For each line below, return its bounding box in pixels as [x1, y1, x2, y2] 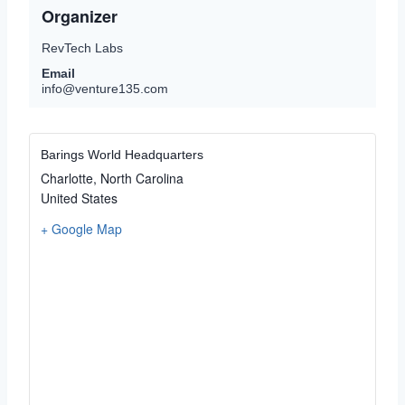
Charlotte [41, 169, 93, 187]
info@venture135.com [42, 81, 168, 96]
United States [41, 189, 118, 207]
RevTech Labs [42, 41, 123, 55]
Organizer [42, 5, 118, 28]
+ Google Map [41, 220, 122, 238]
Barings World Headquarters [41, 147, 203, 162]
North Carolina [100, 169, 184, 187]
